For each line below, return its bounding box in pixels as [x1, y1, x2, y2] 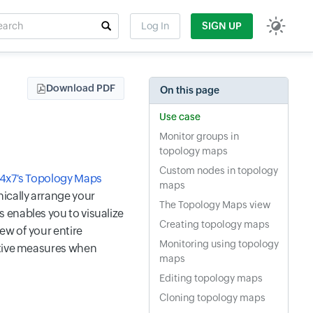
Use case [159, 111, 201, 122]
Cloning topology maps [159, 292, 265, 303]
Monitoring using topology [159, 238, 279, 249]
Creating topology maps [159, 219, 270, 230]
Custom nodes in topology [159, 165, 278, 176]
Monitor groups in [159, 131, 239, 142]
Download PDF [46, 82, 115, 94]
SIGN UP [202, 20, 242, 31]
